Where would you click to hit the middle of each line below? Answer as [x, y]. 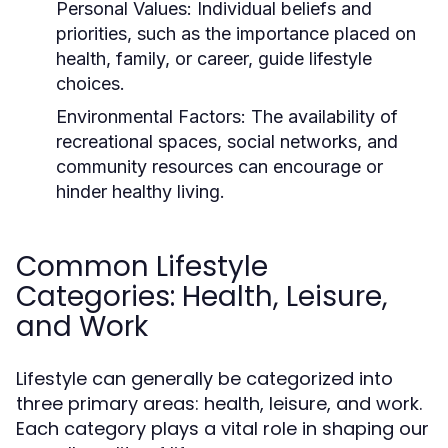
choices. [90, 83]
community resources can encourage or [219, 166]
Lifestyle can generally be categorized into [204, 378]
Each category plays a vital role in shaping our [222, 428]
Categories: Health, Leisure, [202, 296]
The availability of [322, 116]
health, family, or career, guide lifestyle [214, 58]
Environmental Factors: [151, 116]
